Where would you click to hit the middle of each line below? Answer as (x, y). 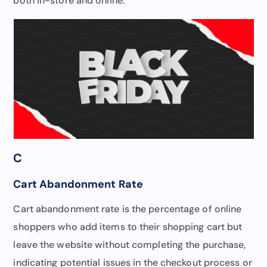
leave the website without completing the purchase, (130, 244)
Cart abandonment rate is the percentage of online (128, 209)
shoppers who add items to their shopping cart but (128, 226)
